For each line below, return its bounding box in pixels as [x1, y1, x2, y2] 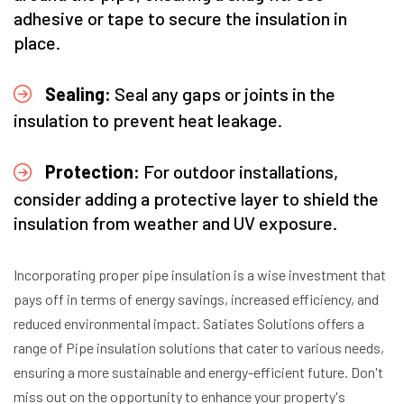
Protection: [45, 161, 140, 183]
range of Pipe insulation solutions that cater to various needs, [14, 338, 384, 356]
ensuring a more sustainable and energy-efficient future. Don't [14, 363, 383, 381]
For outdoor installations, [140, 161, 338, 183]
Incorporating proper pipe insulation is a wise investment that [14, 265, 386, 283]
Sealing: [45, 83, 111, 105]
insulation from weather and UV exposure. [14, 211, 337, 234]
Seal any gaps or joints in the [111, 83, 335, 105]
